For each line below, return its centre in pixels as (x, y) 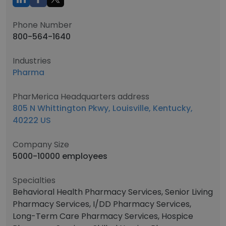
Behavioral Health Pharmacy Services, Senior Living (113, 192)
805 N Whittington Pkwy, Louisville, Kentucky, (103, 108)
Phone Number (42, 25)
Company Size (41, 145)
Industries (32, 61)
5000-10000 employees (60, 156)
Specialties (34, 180)
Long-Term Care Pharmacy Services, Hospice (103, 216)
